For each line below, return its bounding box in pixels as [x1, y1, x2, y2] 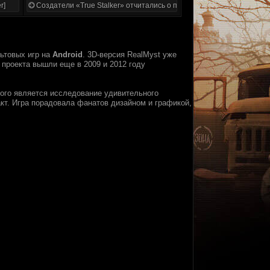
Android [52, 50, 83, 59]
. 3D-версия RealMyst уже [83, 50, 177, 59]
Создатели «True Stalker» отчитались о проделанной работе [34, 1, 246, 10]
